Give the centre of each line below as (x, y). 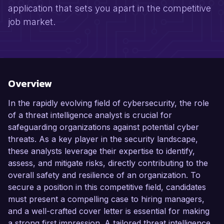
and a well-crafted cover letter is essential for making (109, 211)
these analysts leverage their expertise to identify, (101, 151)
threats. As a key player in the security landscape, (103, 139)
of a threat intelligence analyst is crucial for (90, 115)
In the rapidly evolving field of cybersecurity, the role (108, 103)
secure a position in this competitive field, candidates (107, 187)
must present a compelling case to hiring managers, (106, 199)
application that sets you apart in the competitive (109, 8)
